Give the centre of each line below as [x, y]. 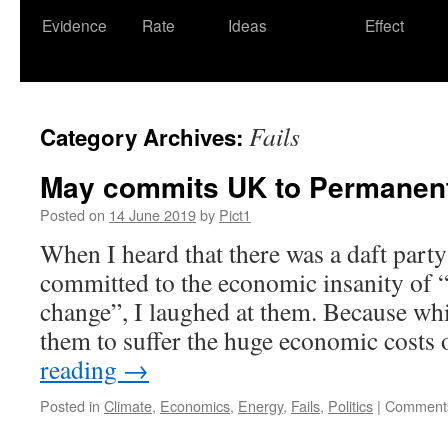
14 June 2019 [152, 214]
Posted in [70, 405]
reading [81, 369]
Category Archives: [144, 137]
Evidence [74, 25]
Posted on [72, 214]
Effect [384, 25]
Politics [350, 405]
